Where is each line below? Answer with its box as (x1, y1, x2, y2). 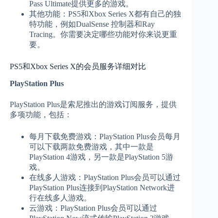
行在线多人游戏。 (29, 193, 91, 202)
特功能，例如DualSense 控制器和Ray (29, 20, 155, 29)
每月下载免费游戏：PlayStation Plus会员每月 (29, 132, 181, 141)
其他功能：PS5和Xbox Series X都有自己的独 (29, 10, 181, 18)
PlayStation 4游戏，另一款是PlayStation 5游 (29, 152, 173, 161)
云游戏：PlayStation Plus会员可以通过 (29, 203, 157, 212)
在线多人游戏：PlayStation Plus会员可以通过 (29, 173, 181, 182)
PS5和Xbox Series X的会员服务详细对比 (10, 62, 146, 71)
